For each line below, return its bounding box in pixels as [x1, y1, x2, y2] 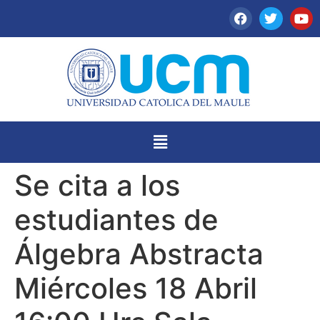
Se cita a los [14, 167, 180, 203]
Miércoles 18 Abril [14, 270, 257, 306]
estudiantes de [14, 201, 219, 237]
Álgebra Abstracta [14, 236, 264, 271]
